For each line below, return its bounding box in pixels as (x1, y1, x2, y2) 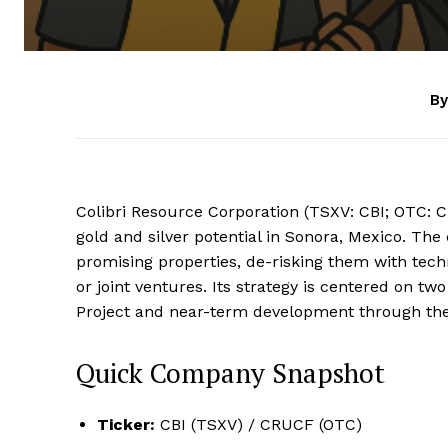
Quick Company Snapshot (76, 355, 385, 392)
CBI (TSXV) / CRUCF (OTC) (155, 415, 362, 435)
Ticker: (97, 415, 155, 435)
